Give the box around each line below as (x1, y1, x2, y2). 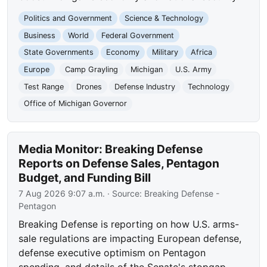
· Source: (105, 188, 145, 198)
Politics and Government (24, 14, 113, 23)
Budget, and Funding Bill (18, 170, 151, 185)
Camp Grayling (64, 65, 118, 74)
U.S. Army (175, 65, 212, 74)
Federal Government (101, 30, 174, 40)
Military (151, 48, 178, 57)
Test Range (24, 82, 64, 91)
